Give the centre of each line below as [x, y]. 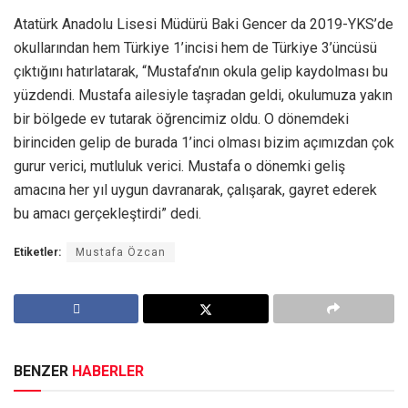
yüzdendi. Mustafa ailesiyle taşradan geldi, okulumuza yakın [203, 95]
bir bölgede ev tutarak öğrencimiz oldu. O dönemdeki [181, 118]
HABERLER [108, 371]
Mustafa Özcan [121, 252]
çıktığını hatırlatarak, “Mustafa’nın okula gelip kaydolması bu [201, 71]
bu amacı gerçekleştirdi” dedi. [107, 213]
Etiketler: [37, 252]
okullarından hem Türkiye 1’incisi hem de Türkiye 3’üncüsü [195, 47]
